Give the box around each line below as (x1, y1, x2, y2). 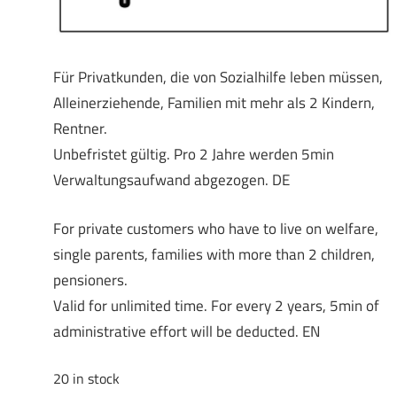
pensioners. (52, 268, 128, 292)
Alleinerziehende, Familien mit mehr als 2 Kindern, (52, 91, 375, 115)
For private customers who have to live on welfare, (52, 216, 378, 240)
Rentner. (52, 117, 107, 141)
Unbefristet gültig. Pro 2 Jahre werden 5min (52, 143, 334, 167)
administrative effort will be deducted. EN (52, 319, 320, 343)
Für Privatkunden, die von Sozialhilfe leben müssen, (52, 66, 383, 90)
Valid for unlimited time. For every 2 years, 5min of (52, 293, 379, 317)
